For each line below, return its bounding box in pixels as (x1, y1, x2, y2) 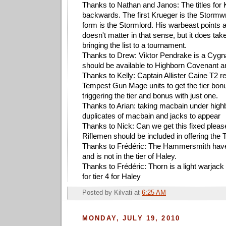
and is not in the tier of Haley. (82, 151, 177, 160)
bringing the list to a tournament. (82, 40, 187, 49)
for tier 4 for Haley (82, 172, 141, 181)
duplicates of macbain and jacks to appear (82, 111, 220, 120)
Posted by (82, 189, 114, 197)
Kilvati (114, 189, 132, 197)
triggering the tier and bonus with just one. (82, 91, 218, 100)
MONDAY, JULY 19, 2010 (82, 214, 181, 222)
